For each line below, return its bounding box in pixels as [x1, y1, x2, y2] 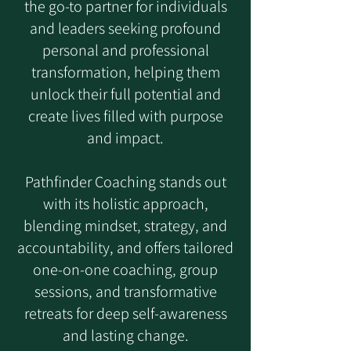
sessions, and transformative [34, 281, 217, 302]
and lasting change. [62, 325, 189, 346]
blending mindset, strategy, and [24, 215, 227, 236]
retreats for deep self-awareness [24, 303, 227, 324]
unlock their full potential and [30, 84, 221, 104]
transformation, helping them [31, 62, 220, 82]
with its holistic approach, [42, 194, 208, 214]
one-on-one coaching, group [33, 259, 218, 280]
